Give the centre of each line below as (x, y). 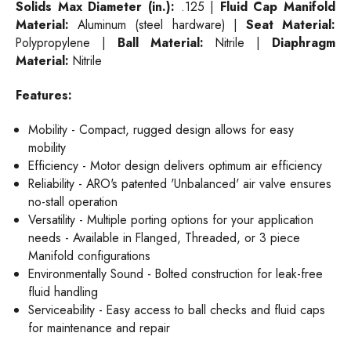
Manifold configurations (90, 255)
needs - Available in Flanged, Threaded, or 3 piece (165, 237)
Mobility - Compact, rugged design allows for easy (161, 129)
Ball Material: (161, 42)
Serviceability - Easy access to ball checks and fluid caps (177, 309)
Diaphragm (304, 42)
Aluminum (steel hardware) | (157, 24)
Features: (44, 95)
